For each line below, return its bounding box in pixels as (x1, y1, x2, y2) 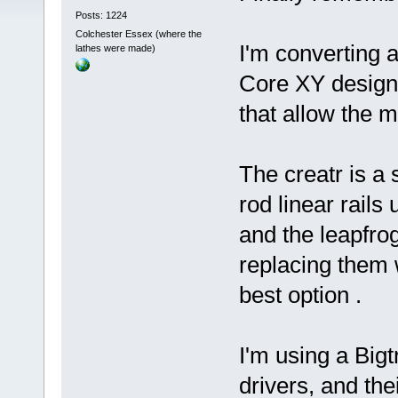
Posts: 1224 (75, 9, 127, 20)
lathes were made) (75, 43, 155, 54)
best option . (238, 282, 368, 309)
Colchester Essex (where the (75, 28, 202, 40)
